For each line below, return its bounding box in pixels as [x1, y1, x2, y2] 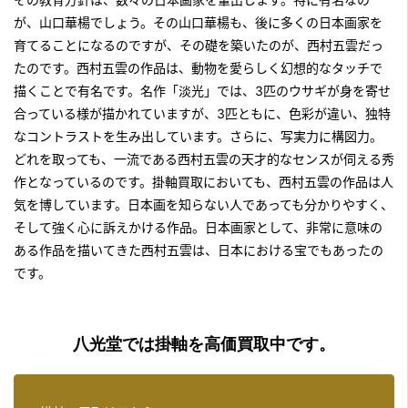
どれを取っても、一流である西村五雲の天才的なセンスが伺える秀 [14, 151, 394, 167]
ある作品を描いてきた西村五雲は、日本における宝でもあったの [14, 242, 383, 258]
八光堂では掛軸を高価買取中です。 [73, 335, 335, 353]
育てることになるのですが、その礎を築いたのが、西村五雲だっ [14, 37, 383, 53]
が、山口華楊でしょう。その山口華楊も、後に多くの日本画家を [14, 15, 382, 30]
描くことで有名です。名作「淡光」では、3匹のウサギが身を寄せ [14, 83, 391, 98]
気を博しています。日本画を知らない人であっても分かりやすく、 [14, 197, 393, 212]
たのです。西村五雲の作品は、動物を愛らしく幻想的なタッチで [14, 60, 382, 76]
